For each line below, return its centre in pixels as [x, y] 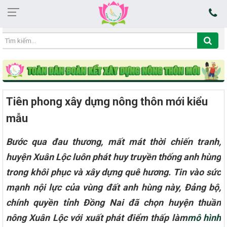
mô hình [204, 217]
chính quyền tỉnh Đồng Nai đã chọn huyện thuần [113, 202]
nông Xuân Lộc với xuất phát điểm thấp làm [97, 217]
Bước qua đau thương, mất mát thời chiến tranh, [113, 141]
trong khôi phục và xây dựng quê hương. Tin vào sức [113, 172]
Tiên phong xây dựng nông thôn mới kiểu [107, 101]
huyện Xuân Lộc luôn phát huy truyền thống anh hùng [113, 157]
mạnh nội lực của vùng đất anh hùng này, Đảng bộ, [113, 187]
